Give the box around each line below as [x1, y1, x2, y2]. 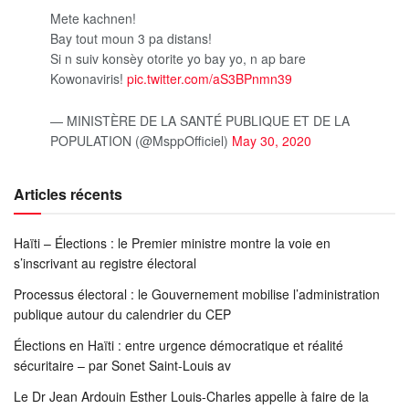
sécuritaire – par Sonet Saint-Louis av [14, 356, 235, 375]
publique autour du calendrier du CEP [14, 305, 231, 324]
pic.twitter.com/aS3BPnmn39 [127, 68, 292, 88]
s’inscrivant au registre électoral [14, 254, 196, 273]
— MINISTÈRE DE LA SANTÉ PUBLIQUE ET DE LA [50, 111, 350, 131]
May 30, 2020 [232, 131, 311, 151]
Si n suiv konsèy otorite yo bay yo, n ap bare [50, 48, 306, 68]
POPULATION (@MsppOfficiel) [50, 131, 232, 151]
